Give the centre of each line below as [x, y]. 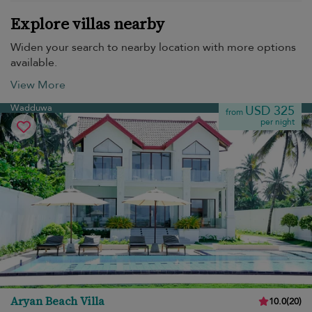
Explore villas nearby [87, 24]
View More [38, 85]
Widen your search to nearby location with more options [153, 47]
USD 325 [270, 111]
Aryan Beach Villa [57, 301]
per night [278, 122]
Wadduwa [31, 108]
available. [34, 63]
